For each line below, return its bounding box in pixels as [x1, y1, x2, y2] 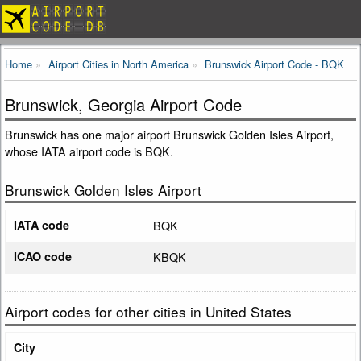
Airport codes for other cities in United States [5, 301, 292, 322]
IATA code [14, 217, 69, 234]
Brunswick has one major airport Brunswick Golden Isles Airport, [5, 126, 334, 143]
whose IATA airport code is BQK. [5, 143, 173, 160]
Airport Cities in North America [48, 56, 189, 72]
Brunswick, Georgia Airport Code [5, 93, 242, 117]
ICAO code [14, 248, 72, 265]
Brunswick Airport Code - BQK [205, 56, 344, 72]
